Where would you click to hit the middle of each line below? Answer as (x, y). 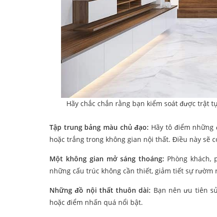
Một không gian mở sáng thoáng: (108, 159)
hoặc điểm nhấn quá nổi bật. (96, 202)
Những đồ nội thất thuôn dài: (100, 190)
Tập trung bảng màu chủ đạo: (99, 127)
